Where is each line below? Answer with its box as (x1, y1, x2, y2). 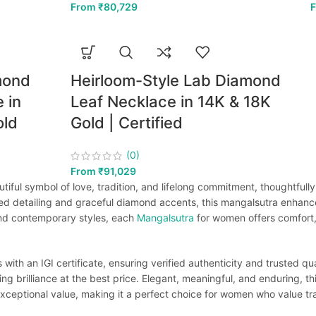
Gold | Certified (71, 114, 183, 133)
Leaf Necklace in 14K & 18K (71, 92, 272, 111)
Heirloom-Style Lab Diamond (71, 71, 281, 90)
